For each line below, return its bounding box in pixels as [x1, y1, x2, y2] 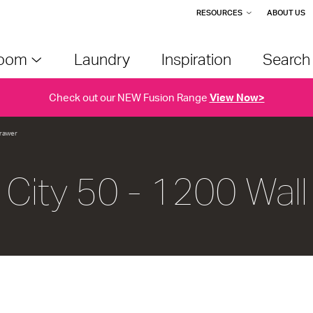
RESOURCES [196, 8, 242, 17]
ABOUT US [267, 8, 305, 17]
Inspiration [161, 50, 231, 68]
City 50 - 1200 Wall [6, 171, 307, 212]
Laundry [73, 50, 130, 68]
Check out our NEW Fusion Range [48, 91, 210, 104]
